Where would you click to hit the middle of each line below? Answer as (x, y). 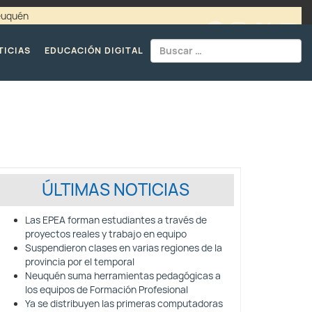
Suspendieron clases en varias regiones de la (124, 248)
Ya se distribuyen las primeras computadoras (124, 304)
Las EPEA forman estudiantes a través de (116, 220)
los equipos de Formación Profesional (107, 290)
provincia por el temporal (80, 262)
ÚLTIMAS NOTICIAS (116, 190)
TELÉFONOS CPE (107, 30)
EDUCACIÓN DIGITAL (94, 50)
